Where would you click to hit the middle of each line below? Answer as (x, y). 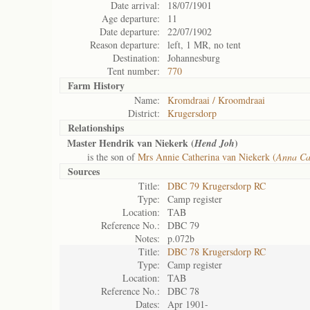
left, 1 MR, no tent (204, 45)
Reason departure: (125, 45)
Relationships (96, 128)
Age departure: (131, 18)
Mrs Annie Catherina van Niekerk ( (207, 157)
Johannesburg (194, 58)
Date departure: (130, 31)
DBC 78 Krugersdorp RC (217, 252)
